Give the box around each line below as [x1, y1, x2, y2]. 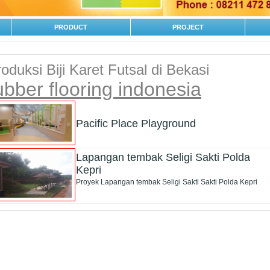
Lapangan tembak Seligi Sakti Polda [76, 151, 250, 164]
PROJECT [172, 24, 204, 31]
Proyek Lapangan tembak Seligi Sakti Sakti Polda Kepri [76, 178, 257, 187]
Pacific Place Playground [76, 118, 196, 130]
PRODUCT [54, 24, 87, 31]
